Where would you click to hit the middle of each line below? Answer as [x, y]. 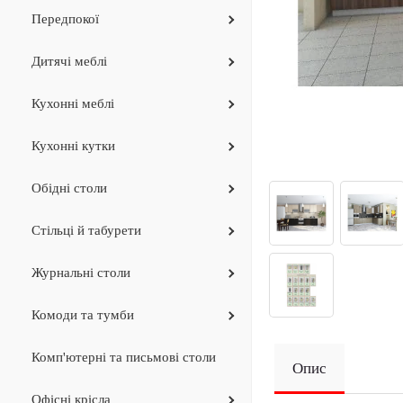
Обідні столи [69, 188]
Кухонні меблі [73, 103]
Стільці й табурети [86, 230]
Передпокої [65, 19]
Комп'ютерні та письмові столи [124, 357]
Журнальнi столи [81, 273]
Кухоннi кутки [73, 146]
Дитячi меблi [69, 61]
